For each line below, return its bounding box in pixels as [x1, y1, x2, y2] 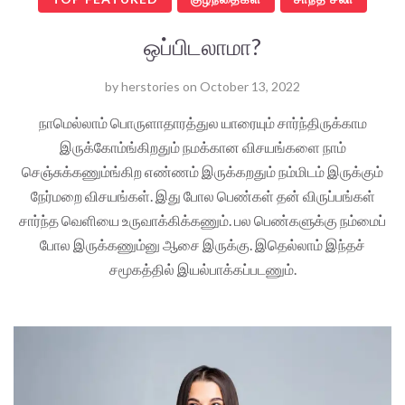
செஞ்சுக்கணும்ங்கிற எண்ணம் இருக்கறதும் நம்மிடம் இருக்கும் [22, 162, 383, 180]
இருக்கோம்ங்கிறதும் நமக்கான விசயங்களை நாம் [59, 137, 346, 155]
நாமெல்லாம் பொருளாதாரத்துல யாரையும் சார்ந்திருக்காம [38, 113, 367, 131]
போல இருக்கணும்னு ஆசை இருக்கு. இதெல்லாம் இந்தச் [40, 235, 365, 253]
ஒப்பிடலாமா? [144, 32, 261, 60]
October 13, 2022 [200, 78, 300, 94]
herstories [121, 78, 180, 94]
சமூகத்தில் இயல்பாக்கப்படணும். [108, 259, 297, 278]
